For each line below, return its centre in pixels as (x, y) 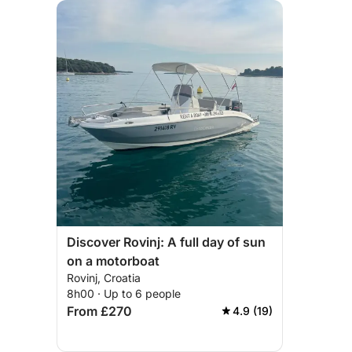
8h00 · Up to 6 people (124, 293)
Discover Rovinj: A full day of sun (166, 242)
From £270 (99, 311)
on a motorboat (113, 261)
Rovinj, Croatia (104, 278)
